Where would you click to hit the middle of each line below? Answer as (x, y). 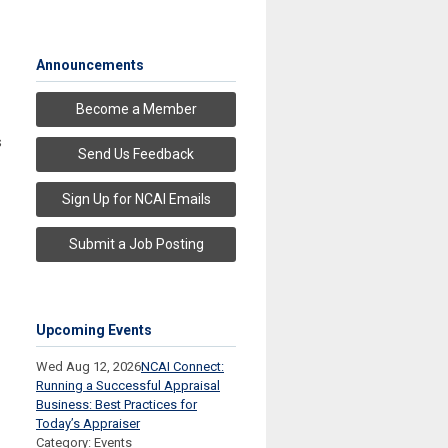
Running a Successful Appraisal (128, 386)
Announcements (90, 65)
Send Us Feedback (136, 154)
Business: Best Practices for (116, 405)
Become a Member (136, 109)
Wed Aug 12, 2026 (88, 367)
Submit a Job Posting (136, 244)
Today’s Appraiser (88, 424)
